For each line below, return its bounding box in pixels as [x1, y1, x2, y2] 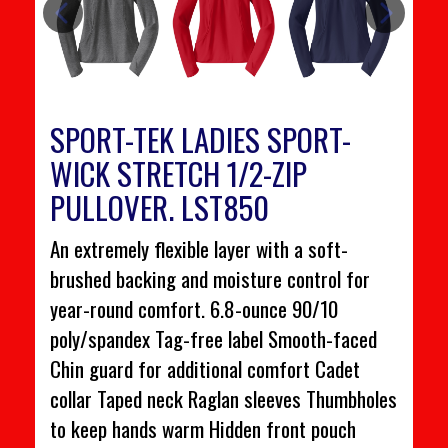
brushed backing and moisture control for [50, 263, 370, 295]
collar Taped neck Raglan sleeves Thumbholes [50, 383, 397, 415]
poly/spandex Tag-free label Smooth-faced [50, 323, 377, 355]
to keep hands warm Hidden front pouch [50, 413, 356, 445]
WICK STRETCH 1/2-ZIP [50, 150, 307, 197]
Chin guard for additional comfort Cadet [50, 353, 360, 385]
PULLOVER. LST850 [50, 184, 269, 231]
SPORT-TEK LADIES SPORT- [50, 116, 351, 163]
